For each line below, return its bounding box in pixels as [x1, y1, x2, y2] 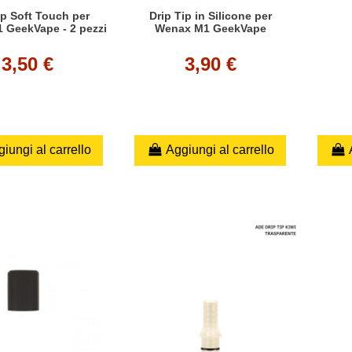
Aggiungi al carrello [165, 143, 274, 157]
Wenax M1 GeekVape [154, 22, 266, 35]
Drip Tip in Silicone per [148, 9, 272, 23]
